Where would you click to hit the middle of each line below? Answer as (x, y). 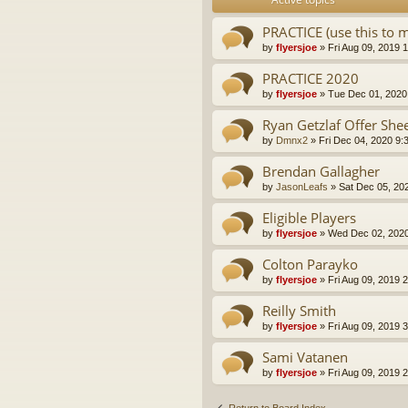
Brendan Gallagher (321, 172)
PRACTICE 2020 (311, 79)
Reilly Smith (299, 311)
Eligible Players (309, 218)
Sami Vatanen (305, 357)
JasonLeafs (302, 187)
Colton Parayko (310, 265)
